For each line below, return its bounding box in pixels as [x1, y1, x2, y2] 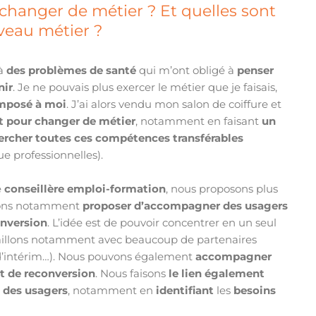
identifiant [156, 284, 214, 298]
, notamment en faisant [135, 114, 262, 128]
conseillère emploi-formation [4, 182, 166, 196]
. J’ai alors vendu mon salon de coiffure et [66, 97, 282, 111]
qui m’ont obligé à [136, 63, 238, 78]
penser [237, 63, 274, 78]
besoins [233, 284, 276, 298]
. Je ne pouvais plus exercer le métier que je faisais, [13, 80, 278, 95]
